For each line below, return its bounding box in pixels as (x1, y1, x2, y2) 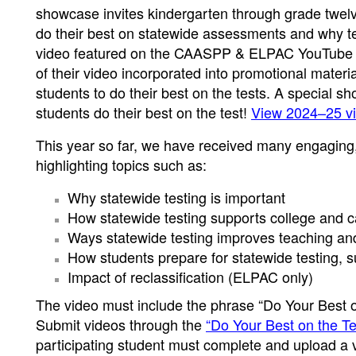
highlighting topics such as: (36, 154, 207, 175)
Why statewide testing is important (68, 187, 285, 207)
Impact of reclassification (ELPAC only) (68, 266, 313, 287)
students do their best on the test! (36, 102, 251, 122)
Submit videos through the (36, 314, 206, 335)
